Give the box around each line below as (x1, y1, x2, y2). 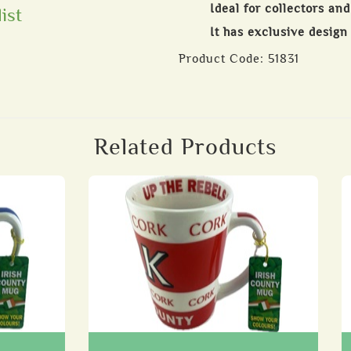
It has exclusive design (210, 25, 348, 39)
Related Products (93, 134, 277, 160)
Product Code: (179, 52, 268, 66)
